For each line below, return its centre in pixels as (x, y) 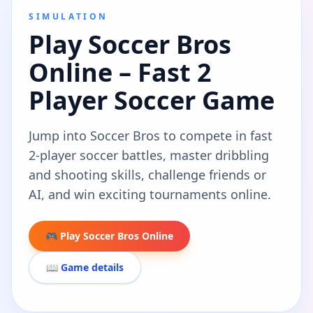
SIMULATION (68, 16)
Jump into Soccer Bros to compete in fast (151, 135)
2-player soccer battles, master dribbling (149, 155)
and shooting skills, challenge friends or (147, 174)
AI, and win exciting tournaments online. (150, 194)
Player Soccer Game (152, 100)
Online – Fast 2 (120, 72)
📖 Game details (85, 267)
